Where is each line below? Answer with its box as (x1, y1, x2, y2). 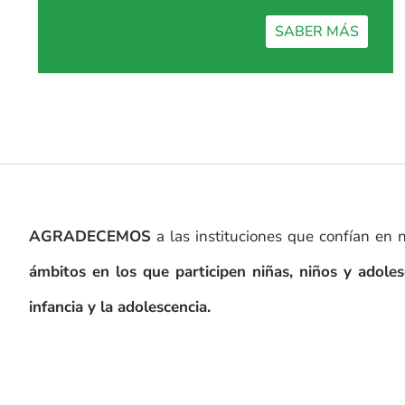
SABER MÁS (275, 22, 360, 42)
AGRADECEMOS (29, 226, 151, 247)
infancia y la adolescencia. (29, 297, 211, 317)
